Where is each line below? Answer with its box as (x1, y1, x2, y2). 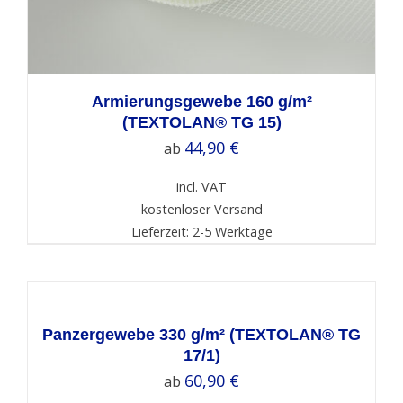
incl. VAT (176, 178, 227, 195)
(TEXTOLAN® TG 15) (121, 113, 282, 131)
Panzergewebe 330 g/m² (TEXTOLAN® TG (42, 326, 361, 344)
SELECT (28, 261, 68, 276)
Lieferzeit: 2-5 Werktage (130, 223, 273, 240)
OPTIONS (28, 281, 81, 296)
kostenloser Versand (140, 201, 263, 218)
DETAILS (28, 320, 75, 336)
